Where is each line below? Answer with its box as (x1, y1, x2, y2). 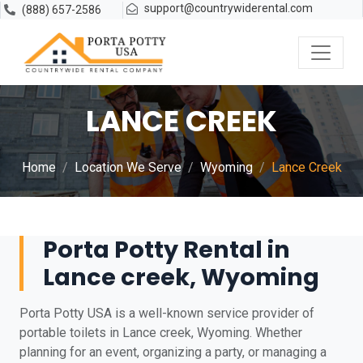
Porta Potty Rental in (43, 233, 290, 266)
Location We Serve (74, 160, 181, 175)
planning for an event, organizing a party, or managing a (19, 344, 327, 360)
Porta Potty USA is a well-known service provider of (19, 305, 314, 321)
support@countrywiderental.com (144, 2, 314, 15)
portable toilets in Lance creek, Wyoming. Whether (19, 325, 302, 340)
